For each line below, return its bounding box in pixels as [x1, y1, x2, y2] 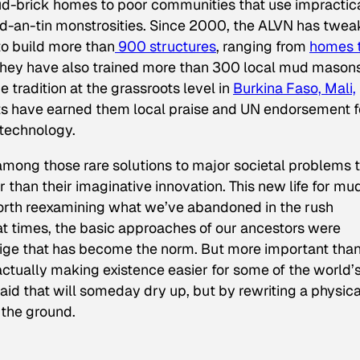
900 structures [115, 36, 216, 55]
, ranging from [216, 36, 309, 55]
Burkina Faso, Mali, [233, 78, 356, 97]
